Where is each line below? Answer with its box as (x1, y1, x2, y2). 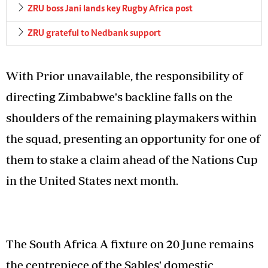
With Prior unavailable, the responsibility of (6, 69, 243, 83)
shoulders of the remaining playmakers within (6, 111, 257, 125)
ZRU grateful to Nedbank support (28, 29, 161, 39)
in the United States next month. (6, 173, 178, 188)
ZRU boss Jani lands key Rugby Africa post (28, 4, 193, 14)
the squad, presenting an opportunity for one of (6, 132, 260, 146)
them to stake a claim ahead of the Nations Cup (6, 153, 258, 167)
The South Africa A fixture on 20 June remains (6, 237, 254, 251)
